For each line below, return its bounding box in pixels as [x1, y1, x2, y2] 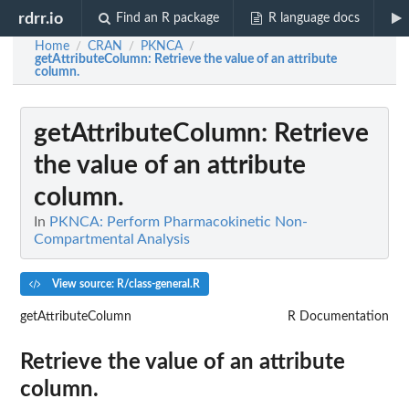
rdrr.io [18, 10, 64, 26]
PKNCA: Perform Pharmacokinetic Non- [49, 215, 308, 229]
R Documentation [288, 309, 389, 323]
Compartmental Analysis [34, 232, 190, 246]
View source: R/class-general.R [48, 278, 200, 289]
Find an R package [116, 12, 220, 25]
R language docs [267, 12, 360, 25]
